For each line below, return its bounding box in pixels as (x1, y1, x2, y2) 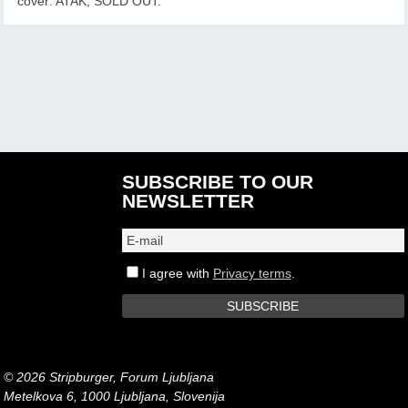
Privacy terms (212, 265, 291, 280)
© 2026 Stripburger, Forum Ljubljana (4, 369, 215, 384)
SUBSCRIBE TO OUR (121, 170, 313, 192)
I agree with (138, 265, 213, 280)
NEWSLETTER (121, 189, 254, 211)
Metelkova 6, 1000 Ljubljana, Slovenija (4, 388, 226, 403)
